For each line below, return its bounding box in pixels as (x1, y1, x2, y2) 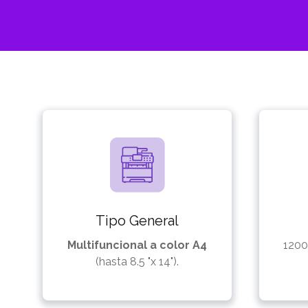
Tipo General (96, 212, 179, 229)
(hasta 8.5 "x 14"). (96, 254, 179, 268)
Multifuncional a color (67, 238, 192, 252)
